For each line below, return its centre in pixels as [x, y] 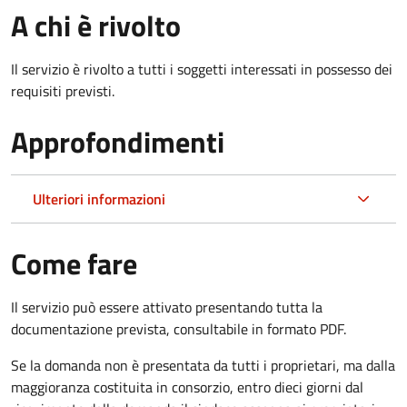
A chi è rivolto [96, 25]
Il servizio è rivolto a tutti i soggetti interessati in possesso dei [202, 69]
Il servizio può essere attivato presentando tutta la [167, 307]
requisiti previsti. [63, 90]
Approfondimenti [118, 141]
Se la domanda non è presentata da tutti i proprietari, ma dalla [203, 365]
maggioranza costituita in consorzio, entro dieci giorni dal [187, 387]
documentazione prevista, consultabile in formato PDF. [179, 328]
